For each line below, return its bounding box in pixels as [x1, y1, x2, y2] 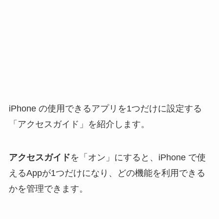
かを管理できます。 [8, 183, 88, 194]
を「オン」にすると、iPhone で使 [70, 152, 206, 162]
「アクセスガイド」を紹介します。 [8, 119, 150, 130]
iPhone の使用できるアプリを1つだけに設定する [8, 104, 202, 114]
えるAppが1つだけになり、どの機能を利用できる [8, 168, 205, 178]
